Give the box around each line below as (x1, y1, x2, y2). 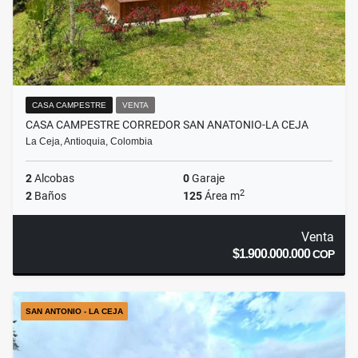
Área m (202, 189, 240, 203)
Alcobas (32, 172, 74, 185)
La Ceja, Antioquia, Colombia (26, 136, 153, 148)
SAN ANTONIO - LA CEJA (26, 307, 123, 316)
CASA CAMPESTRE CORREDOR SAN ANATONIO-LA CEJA (26, 118, 308, 132)
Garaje (189, 172, 225, 185)
